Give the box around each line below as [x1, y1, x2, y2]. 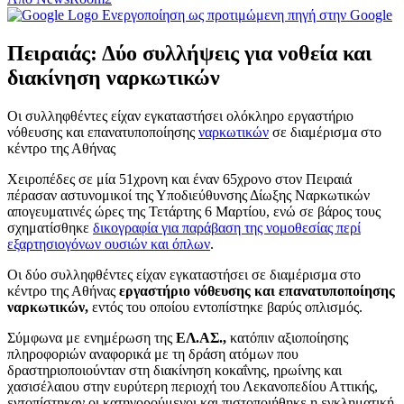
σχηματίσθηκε [7, 219, 93, 235]
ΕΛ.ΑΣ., [176, 329, 226, 345]
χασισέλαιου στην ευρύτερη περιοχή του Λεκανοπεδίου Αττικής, [7, 378, 378, 394]
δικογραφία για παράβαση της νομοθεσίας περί [93, 219, 361, 235]
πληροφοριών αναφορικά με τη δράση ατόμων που [7, 345, 298, 362]
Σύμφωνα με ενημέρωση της [7, 329, 176, 345]
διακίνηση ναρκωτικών [7, 65, 220, 89]
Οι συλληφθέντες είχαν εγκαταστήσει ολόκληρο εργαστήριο [7, 107, 353, 124]
